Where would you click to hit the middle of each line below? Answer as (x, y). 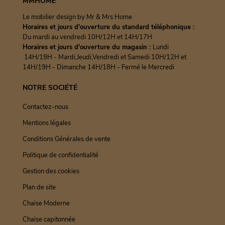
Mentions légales (46, 123)
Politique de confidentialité (60, 155)
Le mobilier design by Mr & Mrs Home (77, 17)
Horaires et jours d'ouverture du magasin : (87, 47)
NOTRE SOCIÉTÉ (50, 88)
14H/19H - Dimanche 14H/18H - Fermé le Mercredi (98, 68)
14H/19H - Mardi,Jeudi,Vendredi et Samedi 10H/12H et (104, 58)
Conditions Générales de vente (66, 139)
